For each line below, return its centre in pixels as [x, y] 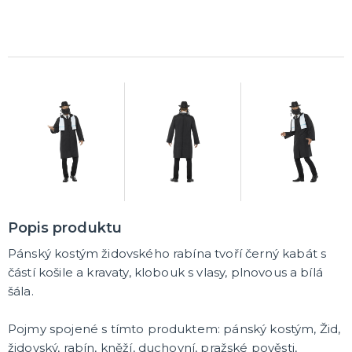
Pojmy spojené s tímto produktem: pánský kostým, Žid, [174, 328]
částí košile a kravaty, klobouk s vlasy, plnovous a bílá [165, 272]
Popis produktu [65, 227]
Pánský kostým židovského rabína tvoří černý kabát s [167, 253]
